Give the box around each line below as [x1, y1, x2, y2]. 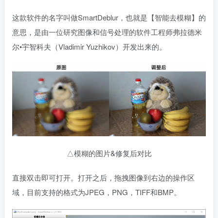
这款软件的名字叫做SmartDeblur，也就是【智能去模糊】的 [12, 12, 206, 22]
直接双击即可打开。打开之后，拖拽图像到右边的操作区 [12, 172, 195, 182]
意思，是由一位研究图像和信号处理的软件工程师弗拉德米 [12, 27, 202, 37]
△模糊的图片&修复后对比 [66, 148, 152, 158]
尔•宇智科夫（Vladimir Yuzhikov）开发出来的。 [12, 41, 166, 52]
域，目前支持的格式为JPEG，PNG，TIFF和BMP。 [12, 187, 181, 197]
